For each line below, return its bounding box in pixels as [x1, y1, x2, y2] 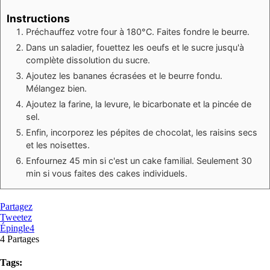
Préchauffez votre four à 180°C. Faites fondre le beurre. [26, 26, 250, 37]
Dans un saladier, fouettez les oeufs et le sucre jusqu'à [26, 42, 244, 52]
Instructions [7, 11, 70, 25]
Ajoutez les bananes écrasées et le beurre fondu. [26, 70, 222, 81]
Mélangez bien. [26, 83, 87, 93]
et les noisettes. [26, 139, 90, 150]
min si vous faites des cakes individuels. [26, 168, 187, 178]
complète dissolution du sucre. [26, 54, 150, 65]
